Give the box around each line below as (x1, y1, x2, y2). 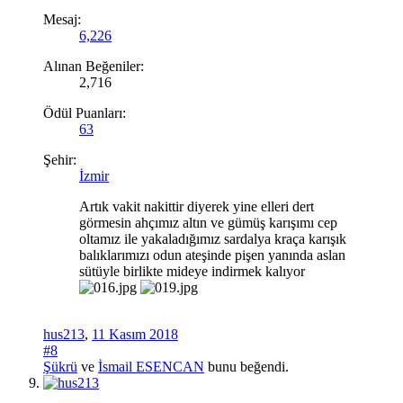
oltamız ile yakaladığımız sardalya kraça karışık (79, 231, 346, 247)
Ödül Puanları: (43, 105, 126, 121)
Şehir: (43, 152, 76, 168)
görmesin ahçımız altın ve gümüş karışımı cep (79, 215, 337, 231)
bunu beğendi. (204, 359, 289, 375)
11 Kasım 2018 (92, 327, 178, 343)
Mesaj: (43, 12, 81, 28)
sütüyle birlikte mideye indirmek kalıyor (79, 264, 305, 280)
